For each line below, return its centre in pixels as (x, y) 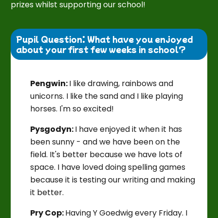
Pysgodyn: (53, 129)
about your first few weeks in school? (101, 49)
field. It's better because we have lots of (107, 154)
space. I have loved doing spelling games (108, 167)
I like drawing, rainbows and (121, 83)
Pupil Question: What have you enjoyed (105, 39)
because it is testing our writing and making (113, 180)
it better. (48, 192)
